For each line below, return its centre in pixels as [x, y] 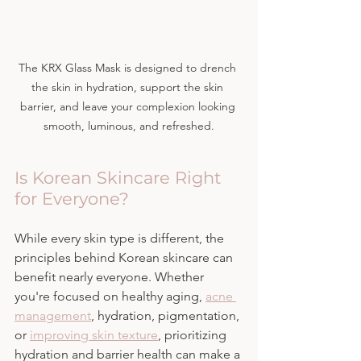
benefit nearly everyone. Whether [111, 277]
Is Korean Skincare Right [120, 178]
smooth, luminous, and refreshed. [129, 126]
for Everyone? [72, 199]
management [53, 316]
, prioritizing [194, 335]
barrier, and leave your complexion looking [129, 107]
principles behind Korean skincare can [125, 258]
